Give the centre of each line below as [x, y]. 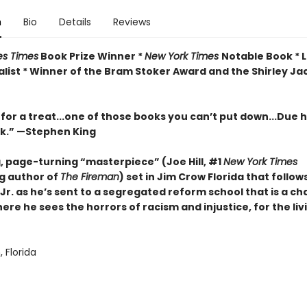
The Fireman [89, 177]
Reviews [132, 22]
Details [75, 22]
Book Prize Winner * [91, 56]
